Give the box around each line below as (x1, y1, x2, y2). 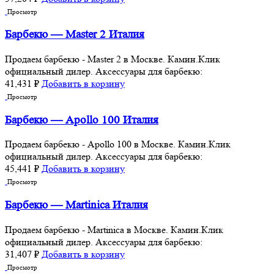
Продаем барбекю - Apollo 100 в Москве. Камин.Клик (5, 138, 231, 150)
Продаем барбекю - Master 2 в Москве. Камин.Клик (5, 53, 220, 65)
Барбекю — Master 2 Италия (5, 28, 144, 42)
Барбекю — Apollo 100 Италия (5, 113, 158, 127)
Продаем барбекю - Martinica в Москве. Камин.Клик (5, 223, 223, 235)
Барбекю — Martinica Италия (5, 199, 148, 212)
